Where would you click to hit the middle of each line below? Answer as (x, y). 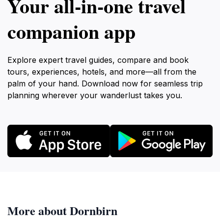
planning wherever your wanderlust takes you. (95, 95)
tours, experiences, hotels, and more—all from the (102, 72)
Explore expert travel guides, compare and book (98, 60)
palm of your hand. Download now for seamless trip (105, 83)
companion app (71, 31)
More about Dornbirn (62, 210)
